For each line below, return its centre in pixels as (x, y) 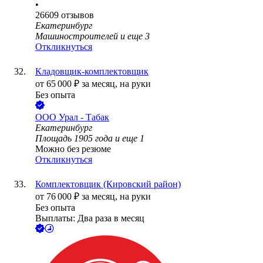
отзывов (77, 15)
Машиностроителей (77, 36)
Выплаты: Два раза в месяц (90, 218)
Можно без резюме (73, 149)
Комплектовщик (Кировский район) (108, 184)
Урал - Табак (84, 117)
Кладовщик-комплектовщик (92, 72)
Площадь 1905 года (74, 139)
